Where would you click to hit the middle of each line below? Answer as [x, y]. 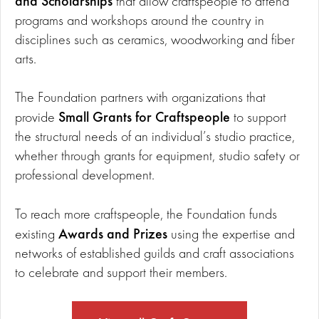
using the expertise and [231, 233]
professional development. [85, 175]
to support [258, 117]
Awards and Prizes [113, 233]
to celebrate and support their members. [121, 272]
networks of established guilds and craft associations [155, 252]
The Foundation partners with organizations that [140, 97]
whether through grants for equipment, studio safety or [157, 156]
